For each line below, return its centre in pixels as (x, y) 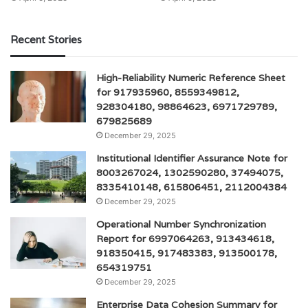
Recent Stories (46, 39)
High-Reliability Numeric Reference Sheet (191, 77)
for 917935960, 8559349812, (168, 92)
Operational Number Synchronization (181, 224)
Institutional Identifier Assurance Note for (192, 158)
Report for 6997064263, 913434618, (185, 238)
